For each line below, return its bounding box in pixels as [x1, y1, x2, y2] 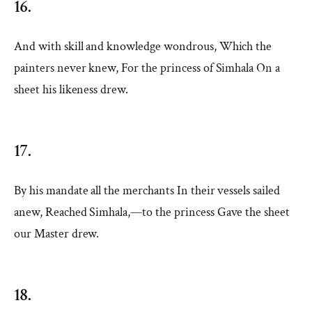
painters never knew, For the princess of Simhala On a [14, 60, 281, 76]
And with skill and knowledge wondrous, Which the [14, 38, 272, 54]
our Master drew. [14, 226, 100, 242]
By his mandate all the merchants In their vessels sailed [14, 182, 280, 198]
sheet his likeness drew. [14, 81, 129, 97]
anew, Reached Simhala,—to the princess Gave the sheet [14, 204, 290, 220]
